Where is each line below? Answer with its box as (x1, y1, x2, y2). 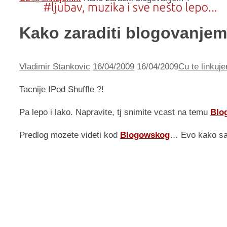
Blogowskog (120, 130, 170, 140)
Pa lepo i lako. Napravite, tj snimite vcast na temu (19, 107, 210, 118)
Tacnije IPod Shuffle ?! (19, 85, 104, 95)
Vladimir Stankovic (19, 62, 90, 72)
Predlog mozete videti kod (19, 130, 120, 140)
